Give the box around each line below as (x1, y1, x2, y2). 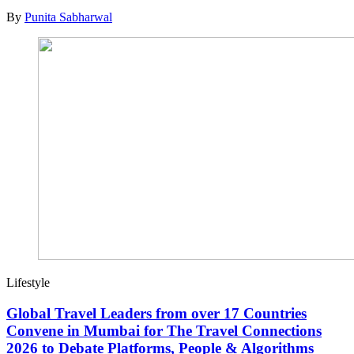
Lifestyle (6, 276, 50, 290)
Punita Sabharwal (24, 10, 112, 24)
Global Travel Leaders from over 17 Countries (6, 304, 307, 322)
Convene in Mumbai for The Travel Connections (6, 322, 322, 339)
